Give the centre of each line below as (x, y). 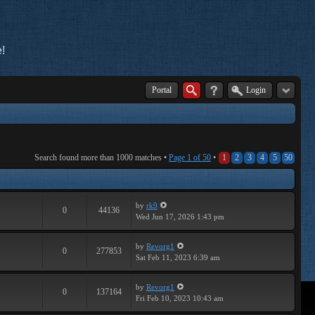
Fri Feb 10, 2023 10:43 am (180, 298)
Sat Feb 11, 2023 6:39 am (178, 257)
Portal (162, 90)
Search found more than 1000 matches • (102, 157)
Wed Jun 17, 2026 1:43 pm (180, 217)
